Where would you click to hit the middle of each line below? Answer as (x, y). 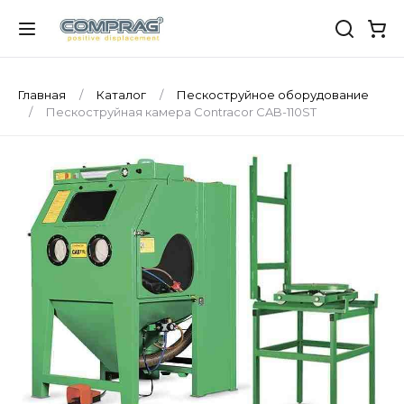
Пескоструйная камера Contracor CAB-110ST (180, 112)
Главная (43, 95)
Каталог (121, 95)
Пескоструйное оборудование (271, 95)
